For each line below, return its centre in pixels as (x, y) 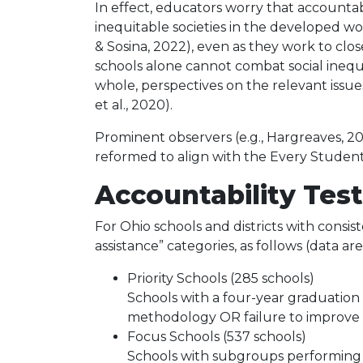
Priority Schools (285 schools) (221, 278)
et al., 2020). (134, 105)
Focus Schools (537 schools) (217, 337)
